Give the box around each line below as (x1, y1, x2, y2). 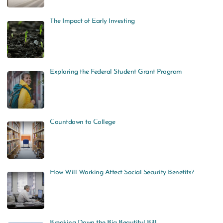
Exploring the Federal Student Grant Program (50, 68, 182, 76)
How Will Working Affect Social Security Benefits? (50, 169, 194, 177)
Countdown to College (50, 118, 115, 126)
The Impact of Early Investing (50, 17, 135, 25)
